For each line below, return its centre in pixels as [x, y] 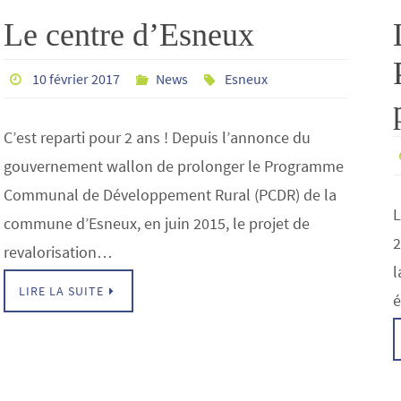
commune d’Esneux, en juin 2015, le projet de [157, 223]
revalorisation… [58, 252]
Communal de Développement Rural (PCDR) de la [170, 195]
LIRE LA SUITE [61, 291]
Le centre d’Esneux [129, 35]
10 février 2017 [76, 79]
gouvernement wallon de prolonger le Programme [174, 166]
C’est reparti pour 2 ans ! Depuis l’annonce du [157, 137]
